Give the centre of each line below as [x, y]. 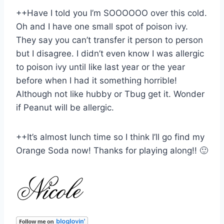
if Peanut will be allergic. [65, 107]
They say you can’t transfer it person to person [109, 40]
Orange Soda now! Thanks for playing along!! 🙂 [112, 150]
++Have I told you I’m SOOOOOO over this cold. [111, 13]
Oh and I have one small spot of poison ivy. [102, 26]
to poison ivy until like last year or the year [100, 67]
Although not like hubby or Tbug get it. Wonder [110, 94]
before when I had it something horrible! [96, 80]
